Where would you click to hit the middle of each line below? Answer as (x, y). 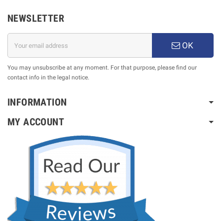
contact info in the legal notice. (48, 77)
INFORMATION (37, 102)
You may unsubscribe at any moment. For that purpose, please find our (102, 68)
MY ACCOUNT (36, 122)
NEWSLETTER (36, 18)
